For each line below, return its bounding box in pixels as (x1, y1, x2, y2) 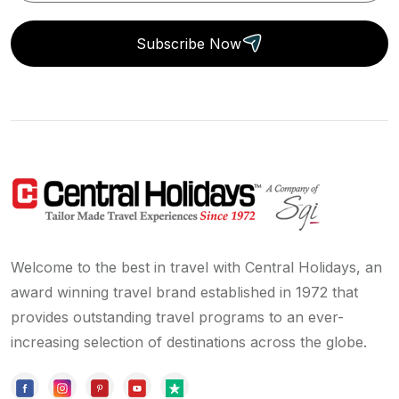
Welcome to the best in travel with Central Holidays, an (11, 257, 382, 276)
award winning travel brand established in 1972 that (11, 282, 358, 301)
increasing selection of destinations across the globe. (11, 332, 367, 351)
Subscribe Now (136, 34, 241, 53)
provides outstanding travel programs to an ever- (11, 307, 344, 326)
